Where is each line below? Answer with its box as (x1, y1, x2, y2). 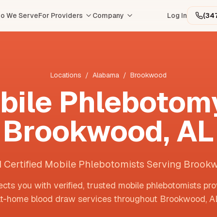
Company (93, 11, 124, 20)
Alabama (93, 71, 119, 79)
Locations (50, 71, 81, 79)
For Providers (38, 11, 83, 20)
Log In (167, 11, 187, 20)
